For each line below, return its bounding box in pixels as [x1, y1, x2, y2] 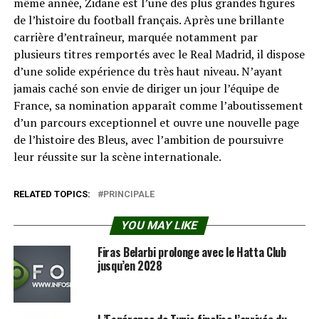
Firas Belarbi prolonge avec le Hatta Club [97, 244, 286, 261]
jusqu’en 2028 [97, 257, 162, 275]
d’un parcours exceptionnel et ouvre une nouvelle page [13, 115, 299, 131]
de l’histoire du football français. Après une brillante [13, 12, 284, 28]
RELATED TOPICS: [13, 189, 90, 200]
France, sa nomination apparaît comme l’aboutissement [13, 98, 303, 114]
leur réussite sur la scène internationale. [13, 149, 221, 165]
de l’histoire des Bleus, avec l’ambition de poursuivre [13, 132, 283, 148]
